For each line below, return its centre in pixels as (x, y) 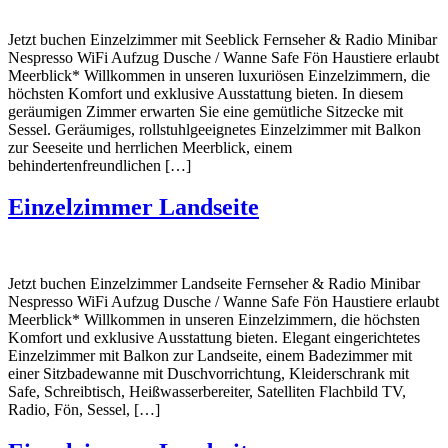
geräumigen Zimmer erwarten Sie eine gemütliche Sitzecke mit (205, 111)
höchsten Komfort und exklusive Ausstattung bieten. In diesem (205, 93)
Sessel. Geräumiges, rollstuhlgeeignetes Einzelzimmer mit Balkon (214, 129)
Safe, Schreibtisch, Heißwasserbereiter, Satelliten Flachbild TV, (207, 392)
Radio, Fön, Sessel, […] (84, 410)
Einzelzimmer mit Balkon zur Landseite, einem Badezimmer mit (210, 356)
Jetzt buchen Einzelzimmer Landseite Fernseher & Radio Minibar (214, 284)
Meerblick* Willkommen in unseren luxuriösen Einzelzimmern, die (219, 75)
